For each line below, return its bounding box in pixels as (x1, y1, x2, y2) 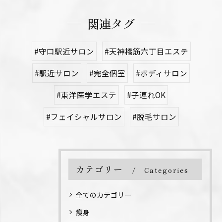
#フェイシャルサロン (46, 111, 122, 122)
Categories (144, 165, 189, 175)
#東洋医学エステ (56, 89, 116, 101)
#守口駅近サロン (34, 46, 94, 57)
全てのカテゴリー (76, 190, 131, 200)
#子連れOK (127, 89, 166, 101)
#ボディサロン (136, 67, 187, 79)
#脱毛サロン (132, 111, 176, 122)
